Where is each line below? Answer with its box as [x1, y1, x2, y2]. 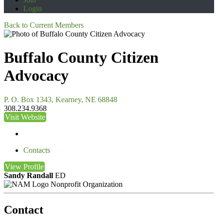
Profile [23, 162, 44, 171]
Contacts [23, 145, 50, 154]
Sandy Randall [4, 171, 53, 180]
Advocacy [4, 67, 69, 85]
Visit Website [5, 112, 45, 121]
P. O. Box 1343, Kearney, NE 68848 [4, 95, 117, 104]
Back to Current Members [4, 21, 84, 29]
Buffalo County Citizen [4, 49, 159, 67]
